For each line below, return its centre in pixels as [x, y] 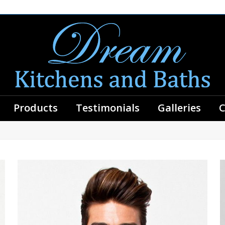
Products [36, 108]
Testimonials [108, 108]
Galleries [179, 108]
